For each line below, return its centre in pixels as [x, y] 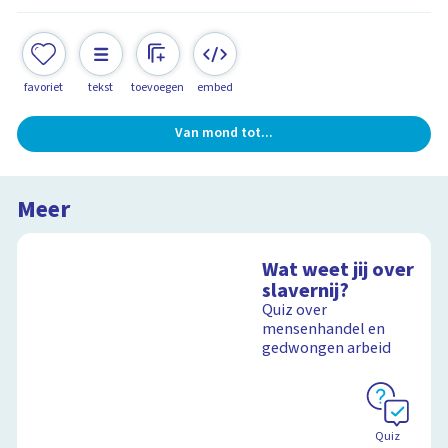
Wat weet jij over [338, 270]
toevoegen [158, 87]
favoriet [44, 87]
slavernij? [306, 291]
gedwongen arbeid [327, 348]
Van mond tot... [224, 133]
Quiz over [295, 310]
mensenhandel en [324, 329]
